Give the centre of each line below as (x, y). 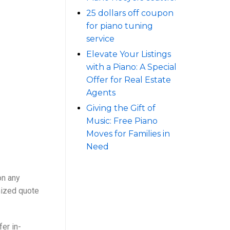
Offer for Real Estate (129, 80)
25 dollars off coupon (130, 13)
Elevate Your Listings (129, 54)
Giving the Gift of (121, 108)
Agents (101, 93)
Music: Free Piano (122, 121)
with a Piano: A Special (131, 67)
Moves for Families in (128, 134)
